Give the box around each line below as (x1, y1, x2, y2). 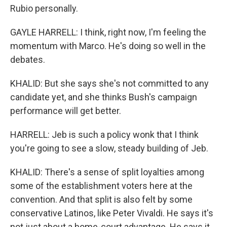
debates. (10, 54, 45, 65)
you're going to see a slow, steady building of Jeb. (10, 143, 208, 154)
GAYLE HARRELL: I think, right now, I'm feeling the (10, 27, 206, 37)
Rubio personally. (10, 3, 78, 14)
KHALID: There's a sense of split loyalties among (10, 167, 204, 177)
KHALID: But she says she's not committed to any (10, 78, 209, 89)
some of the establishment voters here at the (10, 180, 193, 191)
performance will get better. (10, 105, 121, 116)
